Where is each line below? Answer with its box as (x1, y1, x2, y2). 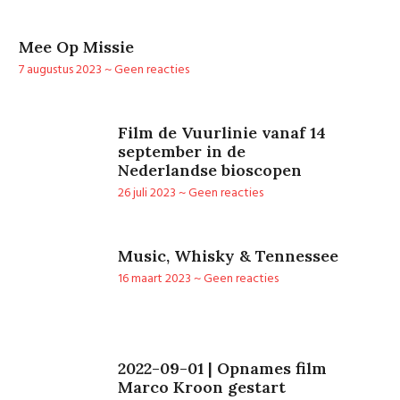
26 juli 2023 (117, 183, 179, 204)
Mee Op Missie (19, 37, 135, 58)
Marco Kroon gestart (117, 376, 286, 397)
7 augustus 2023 (19, 60, 105, 81)
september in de (117, 141, 246, 162)
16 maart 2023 (117, 269, 194, 290)
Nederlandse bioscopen (117, 160, 302, 181)
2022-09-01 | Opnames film (117, 357, 327, 379)
